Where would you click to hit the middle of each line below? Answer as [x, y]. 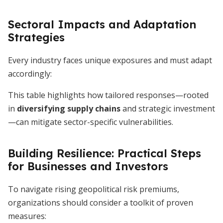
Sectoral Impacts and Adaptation [102, 24]
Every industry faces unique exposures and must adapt [110, 60]
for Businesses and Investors [88, 166]
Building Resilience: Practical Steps [105, 153]
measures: [27, 216]
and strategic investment [168, 109]
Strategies [36, 37]
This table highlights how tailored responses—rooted [108, 95]
